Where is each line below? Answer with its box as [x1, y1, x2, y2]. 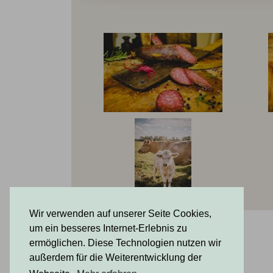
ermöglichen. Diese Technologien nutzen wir [29, 238, 221, 249]
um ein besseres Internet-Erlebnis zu [29, 223, 187, 234]
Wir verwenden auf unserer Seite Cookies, [29, 208, 211, 219]
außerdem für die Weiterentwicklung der [29, 252, 202, 263]
